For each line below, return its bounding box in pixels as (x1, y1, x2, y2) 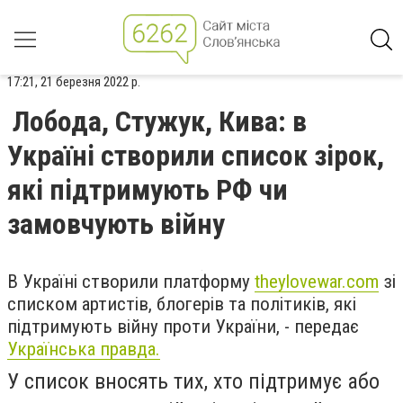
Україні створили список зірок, (7, 139, 384, 173)
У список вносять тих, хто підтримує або (7, 369, 380, 394)
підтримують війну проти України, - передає (7, 316, 359, 337)
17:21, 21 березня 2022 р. (7, 74, 140, 90)
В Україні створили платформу (7, 271, 255, 292)
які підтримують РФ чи (7, 173, 288, 207)
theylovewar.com (255, 271, 379, 292)
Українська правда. (7, 338, 160, 360)
